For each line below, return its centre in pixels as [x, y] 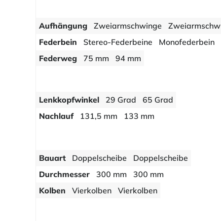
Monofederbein [186, 42]
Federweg [58, 58]
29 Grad [121, 100]
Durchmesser [65, 174]
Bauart [53, 158]
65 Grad [158, 100]
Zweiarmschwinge [128, 26]
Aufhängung [63, 26]
